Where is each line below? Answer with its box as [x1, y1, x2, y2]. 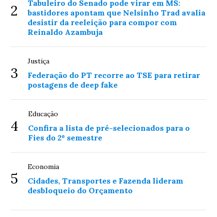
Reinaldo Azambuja [28, 27, 103, 37]
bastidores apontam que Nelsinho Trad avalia [28, 7, 206, 17]
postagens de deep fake [28, 79, 118, 90]
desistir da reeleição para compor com [28, 17, 177, 27]
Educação [28, 109, 59, 118]
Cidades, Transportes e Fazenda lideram [28, 175, 184, 186]
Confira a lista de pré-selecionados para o [28, 123, 190, 133]
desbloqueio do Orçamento [28, 185, 133, 195]
